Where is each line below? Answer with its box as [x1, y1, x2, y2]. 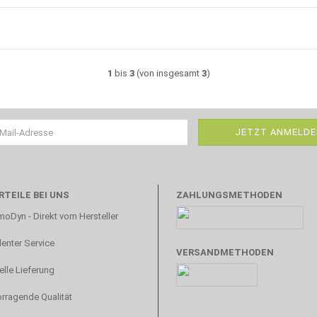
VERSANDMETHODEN [176, 247, 274, 258]
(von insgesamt [134, 68, 202, 79]
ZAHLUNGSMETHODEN [176, 190, 282, 200]
